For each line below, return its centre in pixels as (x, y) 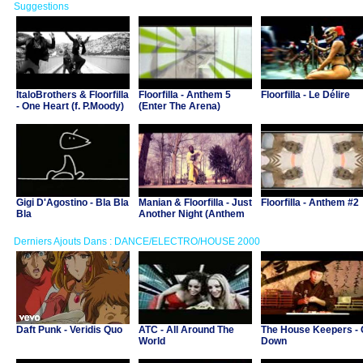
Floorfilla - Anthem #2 (310, 203)
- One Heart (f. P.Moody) (70, 106)
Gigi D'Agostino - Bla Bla (73, 203)
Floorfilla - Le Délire (305, 95)
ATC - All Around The (186, 330)
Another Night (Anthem (192, 214)
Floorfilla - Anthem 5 (185, 95)
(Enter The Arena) (179, 106)
